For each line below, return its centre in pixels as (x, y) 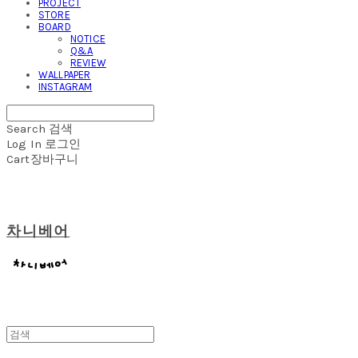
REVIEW (88, 63)
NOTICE (88, 39)
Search (26, 129)
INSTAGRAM (66, 87)
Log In (24, 144)
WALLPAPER (65, 75)
